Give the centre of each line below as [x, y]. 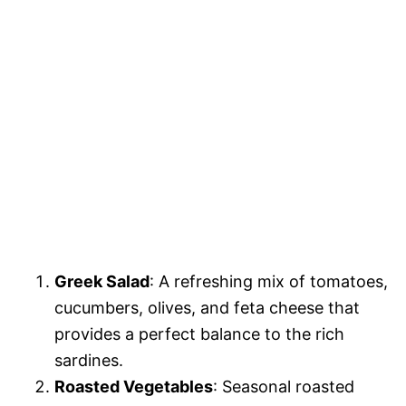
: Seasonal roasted [284, 386]
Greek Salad [102, 281]
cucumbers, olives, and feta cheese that [207, 307]
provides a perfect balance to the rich [199, 333]
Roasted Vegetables [134, 386]
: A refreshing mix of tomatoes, [269, 281]
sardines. [89, 360]
